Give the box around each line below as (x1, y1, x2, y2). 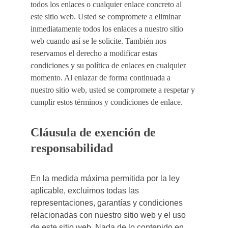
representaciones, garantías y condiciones (31, 198, 185, 207)
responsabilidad (31, 141, 113, 155)
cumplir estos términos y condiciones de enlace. (31, 98, 183, 106)
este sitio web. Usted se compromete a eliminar (31, 12, 183, 21)
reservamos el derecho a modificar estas (31, 49, 159, 58)
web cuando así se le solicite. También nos (31, 37, 168, 45)
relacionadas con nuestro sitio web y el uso (31, 211, 188, 219)
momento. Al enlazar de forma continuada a (31, 73, 173, 82)
